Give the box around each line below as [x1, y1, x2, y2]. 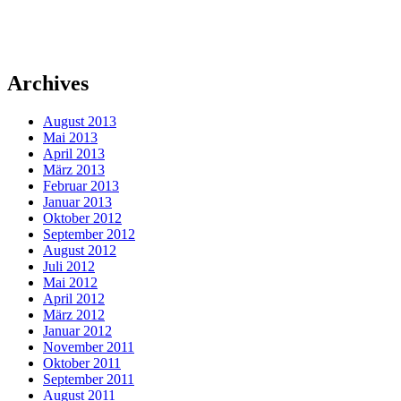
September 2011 [43, 371, 134, 388]
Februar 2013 [43, 178, 119, 194]
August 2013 [43, 114, 116, 130]
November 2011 [43, 339, 134, 355]
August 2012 [43, 243, 116, 259]
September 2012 [43, 226, 135, 243]
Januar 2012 [43, 323, 112, 339]
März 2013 [43, 162, 105, 178]
